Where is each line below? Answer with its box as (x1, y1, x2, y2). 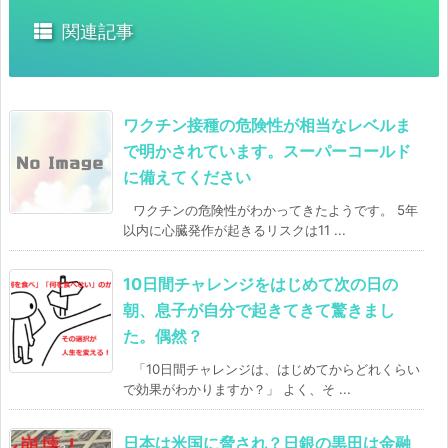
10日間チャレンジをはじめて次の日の (123, 274, 398, 295)
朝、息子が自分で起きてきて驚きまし (123, 300, 395, 321)
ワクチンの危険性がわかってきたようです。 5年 (133, 202, 418, 219)
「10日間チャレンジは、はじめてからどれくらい (133, 361, 420, 378)
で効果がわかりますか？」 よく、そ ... (123, 381, 351, 398)
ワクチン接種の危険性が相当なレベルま (123, 115, 411, 136)
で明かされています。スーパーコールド (123, 141, 411, 162)
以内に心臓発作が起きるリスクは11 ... (123, 222, 346, 239)
